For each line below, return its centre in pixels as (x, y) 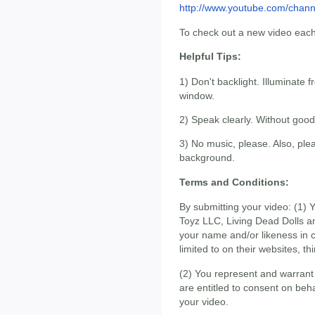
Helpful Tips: (210, 57)
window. (197, 95)
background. (207, 158)
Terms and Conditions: (234, 182)
